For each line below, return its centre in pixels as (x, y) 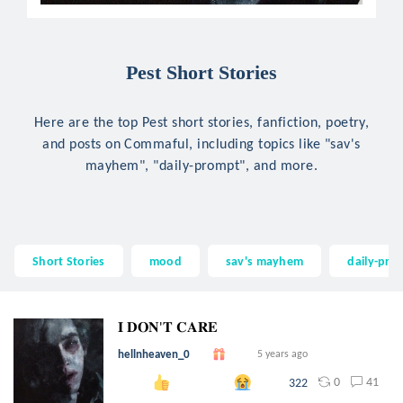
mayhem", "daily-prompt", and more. (201, 165)
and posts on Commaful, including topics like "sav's (201, 143)
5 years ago (282, 354)
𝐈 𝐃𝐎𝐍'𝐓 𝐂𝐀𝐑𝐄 (168, 327)
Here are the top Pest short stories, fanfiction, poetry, (201, 122)
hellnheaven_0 (154, 354)
